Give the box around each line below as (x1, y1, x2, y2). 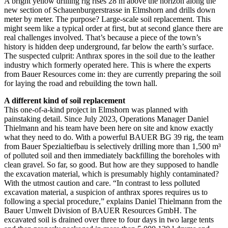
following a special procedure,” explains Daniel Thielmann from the (4, 196, 222, 206)
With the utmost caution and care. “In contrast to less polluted (4, 178, 200, 187)
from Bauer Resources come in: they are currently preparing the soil (4, 69, 221, 78)
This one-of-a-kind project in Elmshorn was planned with (4, 105, 188, 114)
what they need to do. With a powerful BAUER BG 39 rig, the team (4, 132, 223, 141)
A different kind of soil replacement (4, 96, 127, 105)
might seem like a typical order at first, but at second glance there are (4, 23, 223, 33)
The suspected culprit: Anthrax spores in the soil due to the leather (4, 51, 215, 60)
